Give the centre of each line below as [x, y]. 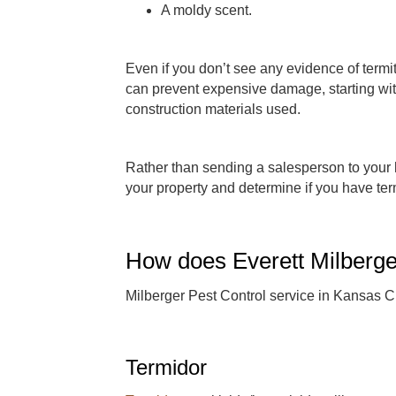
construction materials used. [213, 109]
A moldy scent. [206, 10]
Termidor [166, 367]
